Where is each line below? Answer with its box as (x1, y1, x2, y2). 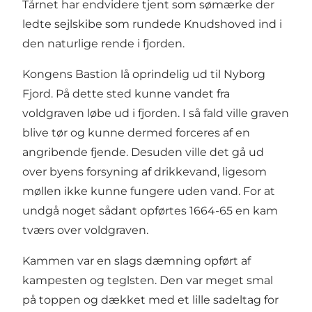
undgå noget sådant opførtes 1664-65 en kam (22, 204, 278, 218)
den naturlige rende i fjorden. (22, 37, 185, 51)
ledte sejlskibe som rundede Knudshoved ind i (22, 17, 282, 31)
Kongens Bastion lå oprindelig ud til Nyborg (22, 68, 265, 81)
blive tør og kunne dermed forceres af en (22, 126, 250, 140)
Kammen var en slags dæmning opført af (22, 254, 251, 268)
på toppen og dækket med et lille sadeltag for (22, 293, 279, 307)
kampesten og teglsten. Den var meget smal (22, 274, 273, 288)
